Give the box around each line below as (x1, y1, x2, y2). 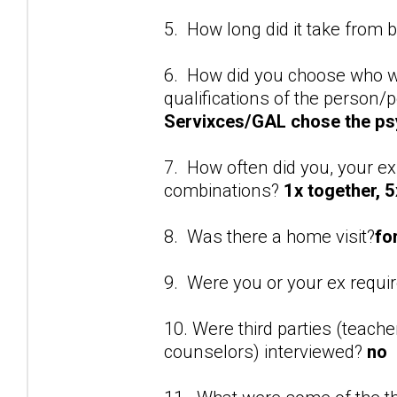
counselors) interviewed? (164, 340, 367, 362)
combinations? (164, 179, 284, 201)
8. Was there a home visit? (164, 225, 375, 247)
